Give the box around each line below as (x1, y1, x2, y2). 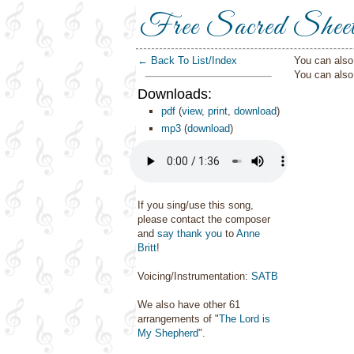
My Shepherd (137, 327, 198, 339)
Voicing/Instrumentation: (137, 270, 251, 282)
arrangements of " (137, 313, 219, 325)
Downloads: (137, 86, 212, 102)
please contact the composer (137, 213, 270, 225)
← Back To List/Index (137, 55, 237, 66)
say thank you (157, 228, 222, 239)
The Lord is (219, 313, 270, 325)
